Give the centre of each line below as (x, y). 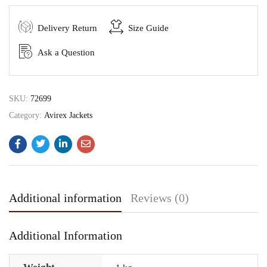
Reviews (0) (160, 198)
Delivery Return (67, 28)
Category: (27, 115)
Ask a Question (66, 52)
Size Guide (148, 28)
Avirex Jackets (68, 115)
